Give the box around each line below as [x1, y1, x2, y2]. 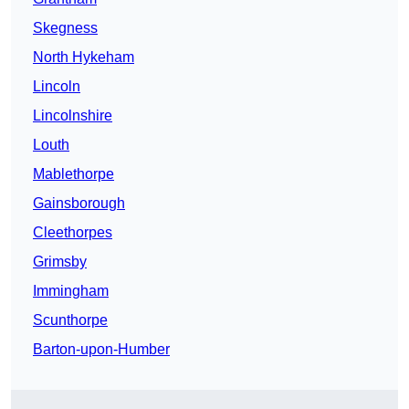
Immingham [33, 283, 109, 299]
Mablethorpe [33, 166, 114, 183]
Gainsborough [33, 195, 125, 212]
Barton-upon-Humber [33, 341, 170, 358]
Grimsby [33, 254, 87, 270]
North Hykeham [33, 49, 134, 66]
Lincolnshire [33, 108, 112, 124]
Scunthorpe [33, 312, 108, 329]
